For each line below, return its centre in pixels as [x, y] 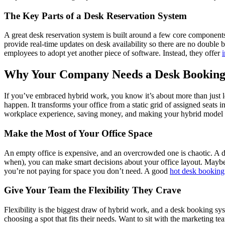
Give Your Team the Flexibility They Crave [92, 190]
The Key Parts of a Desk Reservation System [95, 16]
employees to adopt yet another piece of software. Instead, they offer [113, 53]
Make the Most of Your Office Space [78, 133]
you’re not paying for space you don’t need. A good [87, 171]
